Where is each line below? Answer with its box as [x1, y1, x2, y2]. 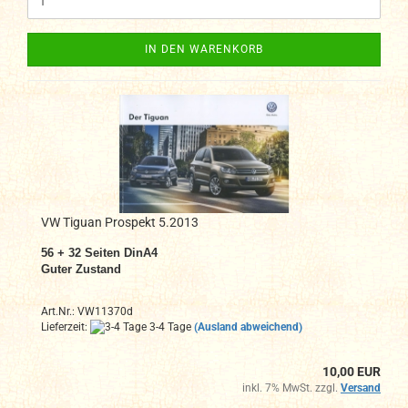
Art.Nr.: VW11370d [41, 304, 133, 318]
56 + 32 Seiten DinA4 [41, 245, 158, 260]
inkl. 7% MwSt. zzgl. [242, 381, 341, 394]
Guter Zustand [41, 261, 121, 276]
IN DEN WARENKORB [145, 42, 263, 56]
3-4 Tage [147, 320, 191, 333]
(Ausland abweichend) [194, 320, 302, 333]
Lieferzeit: [41, 320, 90, 333]
